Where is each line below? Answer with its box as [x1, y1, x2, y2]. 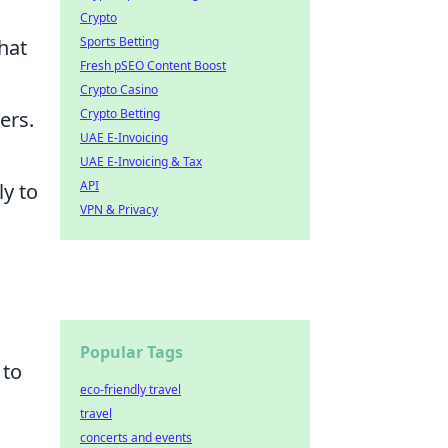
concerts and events [80, 429, 192, 446]
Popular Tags [80, 341, 183, 363]
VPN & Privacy [80, 201, 158, 218]
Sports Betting [80, 33, 159, 50]
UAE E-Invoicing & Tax [80, 153, 202, 170]
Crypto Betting [80, 105, 160, 122]
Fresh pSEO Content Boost [80, 57, 226, 74]
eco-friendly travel [80, 381, 181, 398]
